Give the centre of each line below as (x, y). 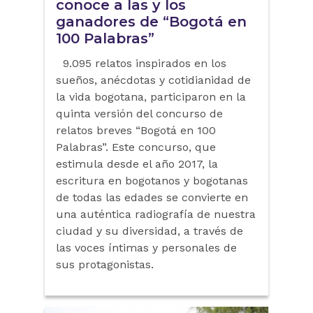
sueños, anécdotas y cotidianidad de (153, 80)
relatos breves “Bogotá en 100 (136, 131)
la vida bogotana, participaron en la (151, 97)
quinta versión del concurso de (139, 114)
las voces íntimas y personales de (146, 248)
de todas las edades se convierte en (152, 198)
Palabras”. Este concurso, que (136, 147)
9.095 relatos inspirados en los (141, 64)
